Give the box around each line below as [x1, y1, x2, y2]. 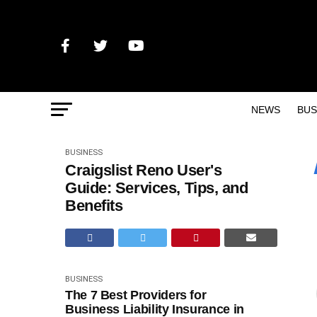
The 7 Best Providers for [65, 288, 207, 302]
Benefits [65, 197, 123, 214]
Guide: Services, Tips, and [65, 179, 248, 197]
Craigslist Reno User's [65, 161, 222, 179]
